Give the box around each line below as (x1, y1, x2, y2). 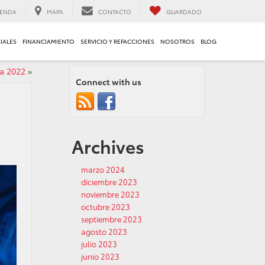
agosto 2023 (81, 226, 127, 237)
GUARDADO (166, 7, 202, 16)
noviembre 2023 (81, 189, 140, 199)
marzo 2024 (81, 164, 125, 174)
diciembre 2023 (81, 176, 137, 187)
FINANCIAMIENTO (22, 37, 75, 46)
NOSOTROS (160, 37, 195, 46)
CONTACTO (98, 7, 131, 16)
